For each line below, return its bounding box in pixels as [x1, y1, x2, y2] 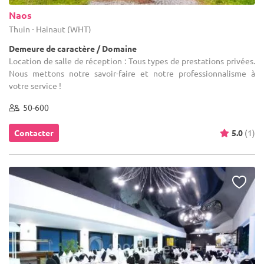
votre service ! [9, 80, 61, 91]
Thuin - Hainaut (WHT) [9, 23, 91, 34]
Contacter [14, 127, 54, 138]
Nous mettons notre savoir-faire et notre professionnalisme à [9, 67, 255, 78]
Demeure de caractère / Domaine [9, 42, 137, 54]
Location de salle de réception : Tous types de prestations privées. [9, 55, 255, 66]
